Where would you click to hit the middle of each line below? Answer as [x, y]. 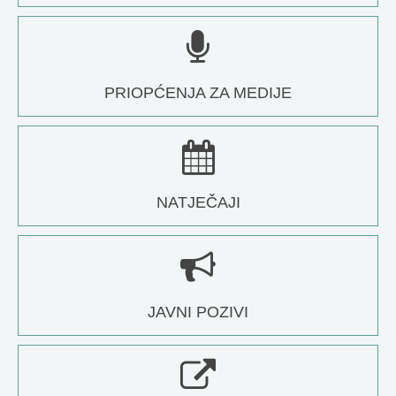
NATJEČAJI [198, 203]
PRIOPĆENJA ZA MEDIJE [198, 93]
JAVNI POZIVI [198, 312]
